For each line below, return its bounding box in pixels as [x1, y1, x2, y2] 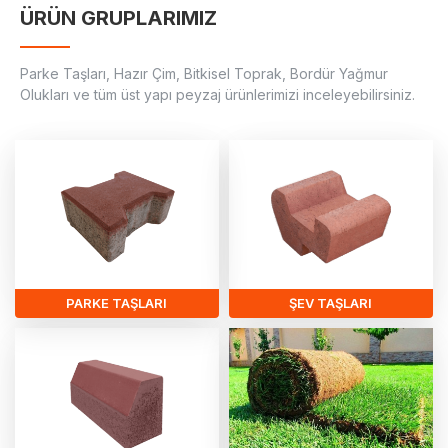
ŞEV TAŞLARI [289, 294, 373, 311]
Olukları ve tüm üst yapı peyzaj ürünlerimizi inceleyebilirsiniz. [20, 85, 415, 103]
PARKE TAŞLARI [66, 294, 168, 311]
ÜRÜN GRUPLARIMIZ [20, 5, 217, 30]
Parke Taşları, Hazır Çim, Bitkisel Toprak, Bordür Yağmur [20, 64, 388, 82]
